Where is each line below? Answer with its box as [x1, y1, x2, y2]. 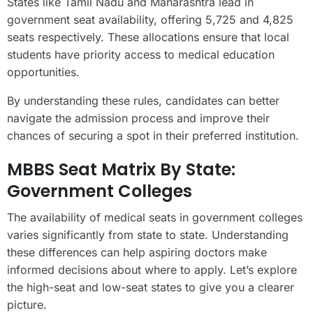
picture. [7, 297, 47, 312]
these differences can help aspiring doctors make [7, 245, 267, 259]
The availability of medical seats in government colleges [7, 210, 303, 224]
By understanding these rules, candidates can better [7, 93, 279, 108]
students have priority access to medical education [7, 47, 275, 61]
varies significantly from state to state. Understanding [7, 227, 289, 242]
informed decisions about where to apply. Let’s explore [7, 262, 297, 277]
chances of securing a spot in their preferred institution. [7, 128, 299, 143]
